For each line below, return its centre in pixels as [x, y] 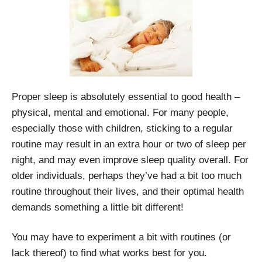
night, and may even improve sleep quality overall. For [130, 160]
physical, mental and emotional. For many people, [120, 112]
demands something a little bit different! [98, 207]
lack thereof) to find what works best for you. [109, 253]
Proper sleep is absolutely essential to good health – [126, 96]
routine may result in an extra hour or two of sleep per [129, 144]
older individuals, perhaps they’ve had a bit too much [127, 175]
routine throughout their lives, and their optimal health [128, 191]
